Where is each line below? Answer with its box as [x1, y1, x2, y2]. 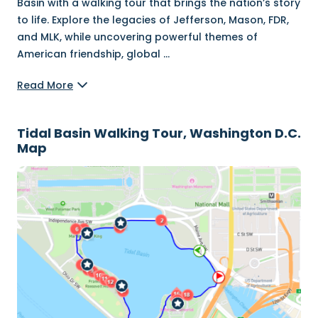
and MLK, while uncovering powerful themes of [17, 30, 258, 44]
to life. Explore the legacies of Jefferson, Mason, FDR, [17, 13, 289, 27]
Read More [17, 78, 73, 92]
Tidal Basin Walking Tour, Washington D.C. [17, 124, 301, 142]
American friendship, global [17, 47, 163, 61]
